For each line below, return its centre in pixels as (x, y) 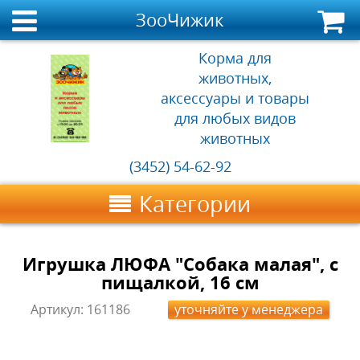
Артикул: (59, 309)
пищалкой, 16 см (180, 283)
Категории (195, 204)
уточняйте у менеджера (248, 309)
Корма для (235, 58)
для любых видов (235, 118)
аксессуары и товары (235, 98)
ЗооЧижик (180, 20)
